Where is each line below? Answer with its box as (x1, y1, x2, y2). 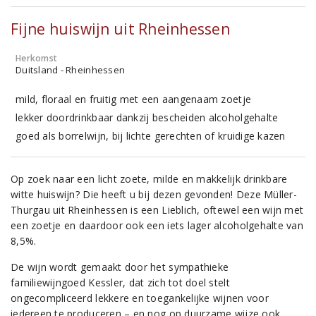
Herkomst (16, 52, 58, 64)
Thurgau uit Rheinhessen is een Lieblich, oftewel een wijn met (11, 203, 304, 217)
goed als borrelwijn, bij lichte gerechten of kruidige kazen (16, 129, 286, 142)
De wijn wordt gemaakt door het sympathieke (11, 260, 229, 274)
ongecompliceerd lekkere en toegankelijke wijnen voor (11, 291, 269, 305)
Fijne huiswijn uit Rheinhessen (11, 19, 230, 39)
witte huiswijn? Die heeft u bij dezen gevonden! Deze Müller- (11, 188, 297, 201)
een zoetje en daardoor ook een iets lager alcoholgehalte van (11, 219, 303, 232)
